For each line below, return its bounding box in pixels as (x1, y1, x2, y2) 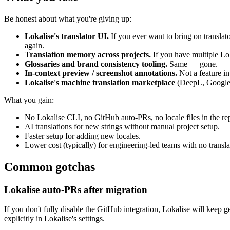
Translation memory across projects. (25, 50, 151, 59)
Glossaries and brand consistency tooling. (25, 59, 167, 68)
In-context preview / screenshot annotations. (25, 68, 177, 78)
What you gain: (4, 95, 54, 104)
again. (25, 41, 44, 50)
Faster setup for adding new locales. (25, 131, 141, 140)
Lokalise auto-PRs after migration (4, 184, 147, 195)
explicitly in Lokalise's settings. (4, 214, 105, 223)
